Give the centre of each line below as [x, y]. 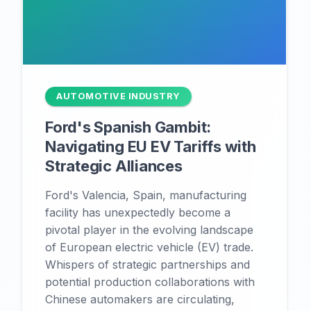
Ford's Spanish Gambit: [128, 127]
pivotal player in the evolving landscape [149, 230]
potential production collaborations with [150, 282]
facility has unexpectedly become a [138, 212]
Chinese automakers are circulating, [140, 299]
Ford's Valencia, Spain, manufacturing [146, 195]
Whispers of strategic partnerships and [148, 264]
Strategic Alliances [114, 166]
